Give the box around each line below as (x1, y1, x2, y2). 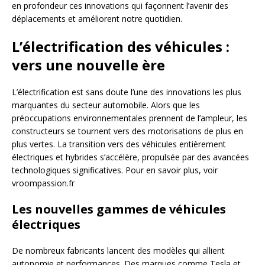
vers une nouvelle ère (12, 55, 165, 75)
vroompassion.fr (12, 177, 75, 189)
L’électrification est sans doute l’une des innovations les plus (12, 86, 241, 98)
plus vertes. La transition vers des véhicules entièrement (12, 138, 226, 150)
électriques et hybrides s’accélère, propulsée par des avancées (12, 151, 249, 163)
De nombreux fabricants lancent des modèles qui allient (12, 245, 225, 257)
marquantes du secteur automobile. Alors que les (12, 99, 200, 111)
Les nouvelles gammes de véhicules (12, 201, 226, 218)
